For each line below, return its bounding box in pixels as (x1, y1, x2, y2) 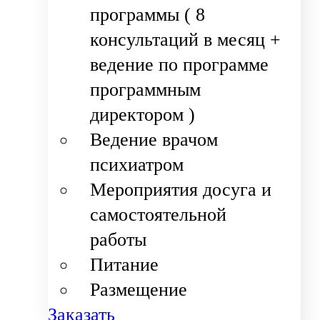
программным (90, 79, 201, 101)
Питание (90, 254, 159, 276)
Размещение (90, 279, 188, 301)
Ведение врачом (90, 129, 219, 151)
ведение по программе (90, 54, 269, 76)
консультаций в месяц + (90, 29, 281, 51)
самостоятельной (90, 204, 227, 226)
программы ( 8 (90, 4, 206, 26)
